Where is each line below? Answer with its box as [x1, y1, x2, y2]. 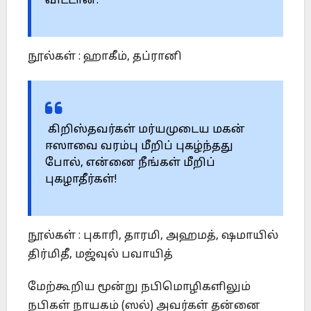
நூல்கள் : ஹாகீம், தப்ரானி [28, 50, 182, 65]
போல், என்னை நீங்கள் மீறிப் [45, 156, 215, 171]
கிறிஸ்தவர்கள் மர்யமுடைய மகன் [45, 123, 245, 137]
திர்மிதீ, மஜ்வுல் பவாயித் [28, 248, 173, 262]
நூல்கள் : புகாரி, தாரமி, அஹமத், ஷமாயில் [28, 229, 278, 244]
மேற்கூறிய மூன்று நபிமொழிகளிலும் [28, 280, 251, 295]
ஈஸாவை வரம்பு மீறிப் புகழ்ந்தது [45, 140, 233, 154]
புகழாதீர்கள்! [45, 173, 117, 187]
